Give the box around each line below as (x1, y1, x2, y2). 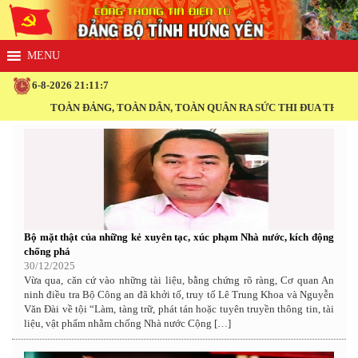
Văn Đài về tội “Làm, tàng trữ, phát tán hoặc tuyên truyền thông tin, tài (24, 302, 334, 315)
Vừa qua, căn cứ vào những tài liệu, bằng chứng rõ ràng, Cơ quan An (24, 273, 334, 286)
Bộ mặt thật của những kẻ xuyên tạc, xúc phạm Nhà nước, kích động (24, 230, 334, 243)
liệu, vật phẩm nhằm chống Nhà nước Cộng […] (24, 316, 231, 329)
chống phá (24, 245, 70, 257)
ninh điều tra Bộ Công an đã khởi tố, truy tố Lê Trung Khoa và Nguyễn (24, 288, 334, 300)
